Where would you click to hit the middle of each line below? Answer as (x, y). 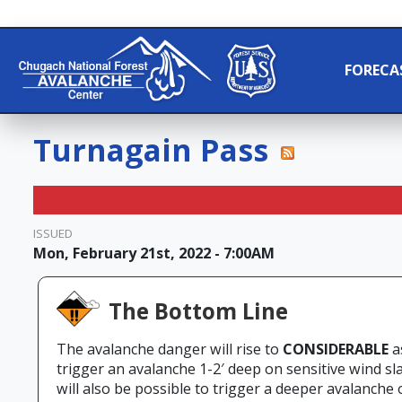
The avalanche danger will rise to (170, 350)
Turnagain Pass (155, 150)
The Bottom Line (198, 311)
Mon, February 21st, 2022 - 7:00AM (154, 253)
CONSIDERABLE (337, 350)
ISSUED (53, 234)
